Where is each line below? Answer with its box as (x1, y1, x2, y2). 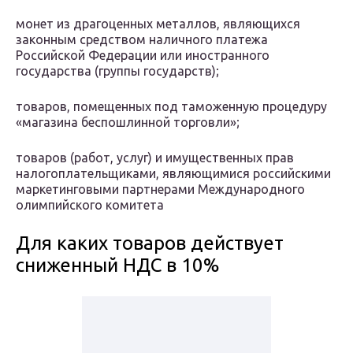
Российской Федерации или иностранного (16, 48, 269, 63)
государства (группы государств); (16, 64, 219, 79)
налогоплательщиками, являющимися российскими (16, 166, 331, 181)
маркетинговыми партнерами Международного (16, 182, 305, 197)
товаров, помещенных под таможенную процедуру (16, 99, 327, 114)
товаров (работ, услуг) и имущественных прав (16, 150, 294, 165)
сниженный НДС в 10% (16, 255, 220, 277)
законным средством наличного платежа (16, 32, 268, 47)
